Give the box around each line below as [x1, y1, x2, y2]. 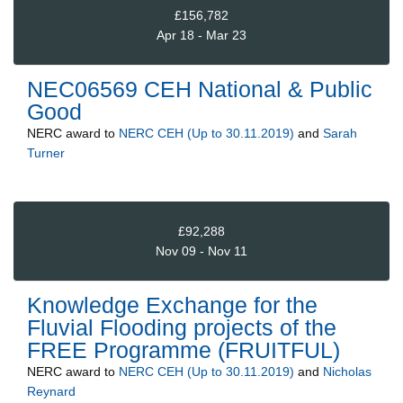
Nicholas [323, 364, 372, 380]
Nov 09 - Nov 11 [156, 243, 247, 258]
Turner [27, 146, 65, 161]
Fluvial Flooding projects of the [27, 315, 336, 341]
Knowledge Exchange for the [27, 292, 318, 318]
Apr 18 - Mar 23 [157, 27, 246, 42]
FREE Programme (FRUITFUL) [27, 337, 340, 363]
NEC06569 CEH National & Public [27, 76, 372, 103]
